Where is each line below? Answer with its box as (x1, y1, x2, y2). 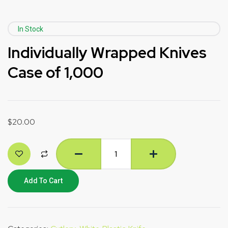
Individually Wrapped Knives (8, 42, 207, 63)
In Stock (18, 25, 43, 34)
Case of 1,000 (8, 62, 103, 83)
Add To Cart (24, 177, 63, 185)
